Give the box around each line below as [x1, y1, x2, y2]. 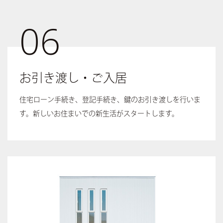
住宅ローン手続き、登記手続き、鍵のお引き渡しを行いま [19, 96, 201, 104]
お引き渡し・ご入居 [19, 72, 127, 84]
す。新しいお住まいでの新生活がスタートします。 [19, 110, 179, 117]
